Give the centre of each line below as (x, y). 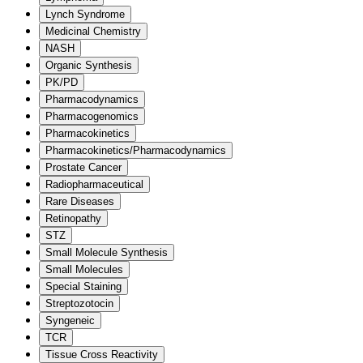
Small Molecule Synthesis (107, 252)
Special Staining (83, 286)
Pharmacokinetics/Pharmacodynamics (136, 150)
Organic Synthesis (89, 65)
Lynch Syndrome (85, 14)
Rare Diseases (80, 201)
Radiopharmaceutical (94, 184)
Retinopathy (73, 218)
